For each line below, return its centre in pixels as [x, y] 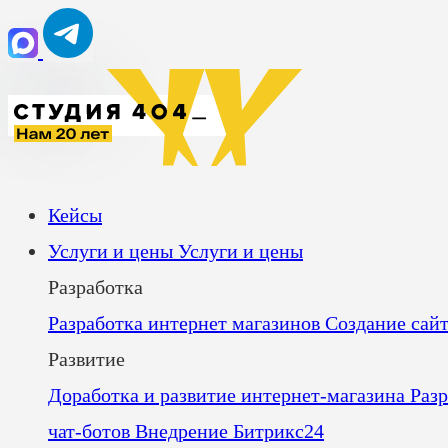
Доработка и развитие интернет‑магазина [229, 395]
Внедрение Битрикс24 [229, 431]
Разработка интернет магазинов [186, 323]
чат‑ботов [91, 431]
